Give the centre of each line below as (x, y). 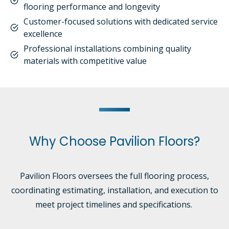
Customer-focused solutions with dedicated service (121, 21)
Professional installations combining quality (107, 49)
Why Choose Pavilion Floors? (114, 141)
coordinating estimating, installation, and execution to (114, 190)
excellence (44, 34)
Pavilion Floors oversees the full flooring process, (114, 176)
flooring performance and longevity (92, 7)
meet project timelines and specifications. (114, 204)
